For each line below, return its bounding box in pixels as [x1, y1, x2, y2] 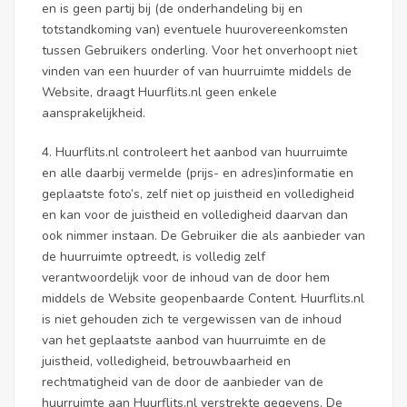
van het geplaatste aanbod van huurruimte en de [42, 332, 326, 349]
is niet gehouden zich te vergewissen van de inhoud [42, 311, 342, 328]
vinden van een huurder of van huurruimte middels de [42, 63, 352, 80]
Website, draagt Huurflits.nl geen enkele [42, 84, 277, 101]
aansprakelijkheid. [42, 104, 145, 122]
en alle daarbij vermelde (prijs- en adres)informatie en [42, 164, 353, 182]
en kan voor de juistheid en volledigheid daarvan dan [42, 206, 348, 223]
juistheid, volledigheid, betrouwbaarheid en [42, 352, 291, 370]
